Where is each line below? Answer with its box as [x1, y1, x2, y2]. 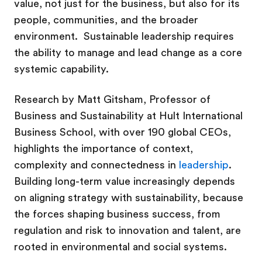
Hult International [159, 110, 243, 122]
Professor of [149, 94, 211, 105]
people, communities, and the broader [14, 14, 198, 26]
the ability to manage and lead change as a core [14, 47, 242, 58]
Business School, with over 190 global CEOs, [14, 126, 231, 138]
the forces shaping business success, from [14, 208, 220, 220]
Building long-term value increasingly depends [14, 175, 235, 187]
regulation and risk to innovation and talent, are [14, 225, 241, 236]
